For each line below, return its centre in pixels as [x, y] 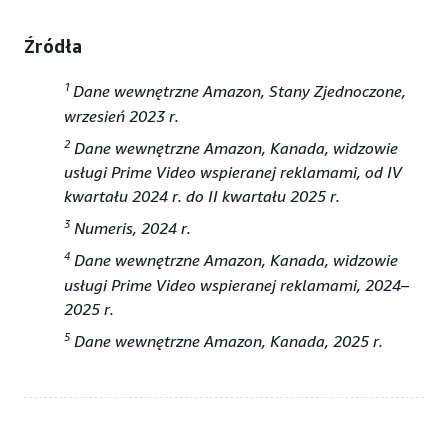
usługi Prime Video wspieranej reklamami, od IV [233, 171]
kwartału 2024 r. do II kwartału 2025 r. [202, 195]
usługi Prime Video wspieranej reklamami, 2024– [236, 284]
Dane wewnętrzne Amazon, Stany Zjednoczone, [239, 91]
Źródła [53, 46]
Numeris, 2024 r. [130, 228]
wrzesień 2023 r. [121, 115]
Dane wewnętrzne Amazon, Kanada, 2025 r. [226, 340]
